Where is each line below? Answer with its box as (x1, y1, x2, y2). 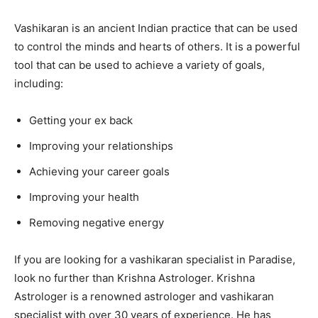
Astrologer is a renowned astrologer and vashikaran (14, 290, 274, 304)
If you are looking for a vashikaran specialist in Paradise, (14, 253, 295, 267)
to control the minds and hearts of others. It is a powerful (14, 40, 300, 54)
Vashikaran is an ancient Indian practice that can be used (14, 21, 297, 35)
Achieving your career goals (29, 165, 170, 179)
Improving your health (29, 190, 139, 204)
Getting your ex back (29, 114, 133, 128)
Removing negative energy (29, 216, 164, 230)
